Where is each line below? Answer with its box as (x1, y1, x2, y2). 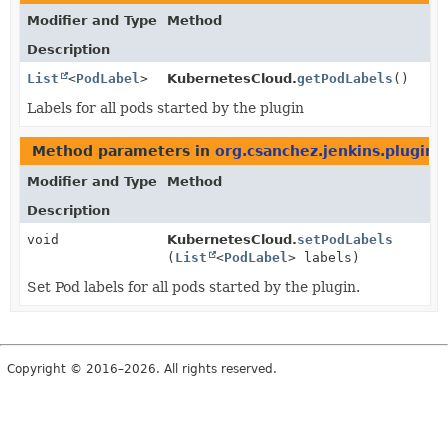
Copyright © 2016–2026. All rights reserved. (7, 361, 277, 376)
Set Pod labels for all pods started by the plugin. (27, 278, 360, 295)
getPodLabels (297, 70, 393, 86)
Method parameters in (32, 142, 215, 159)
